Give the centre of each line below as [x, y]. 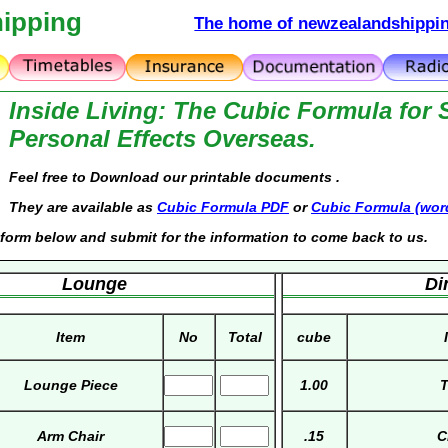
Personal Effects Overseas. [162, 138]
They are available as [83, 207]
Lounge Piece [70, 385]
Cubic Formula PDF [223, 207]
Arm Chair [71, 436]
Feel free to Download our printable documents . [174, 177]
